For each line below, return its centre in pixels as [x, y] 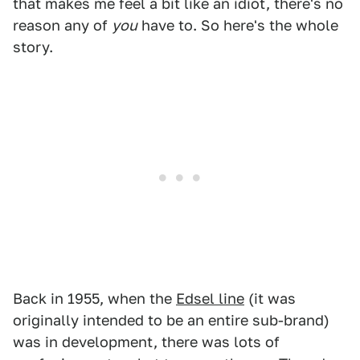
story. [33, 47]
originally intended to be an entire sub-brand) [171, 320]
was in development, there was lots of [146, 342]
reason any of [62, 25]
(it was [270, 299]
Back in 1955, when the [94, 299]
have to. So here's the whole [238, 25]
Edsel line [210, 299]
